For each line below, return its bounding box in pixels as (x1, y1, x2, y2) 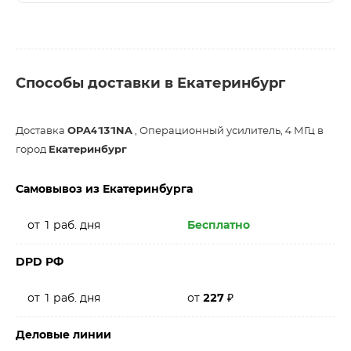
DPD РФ (16, 257, 63, 268)
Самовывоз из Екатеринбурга (16, 184, 193, 195)
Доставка (16, 126, 67, 136)
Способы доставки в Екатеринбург (16, 77, 285, 91)
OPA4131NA (67, 126, 132, 136)
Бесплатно (187, 220, 250, 231)
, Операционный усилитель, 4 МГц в (132, 126, 324, 136)
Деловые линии (16, 330, 111, 341)
